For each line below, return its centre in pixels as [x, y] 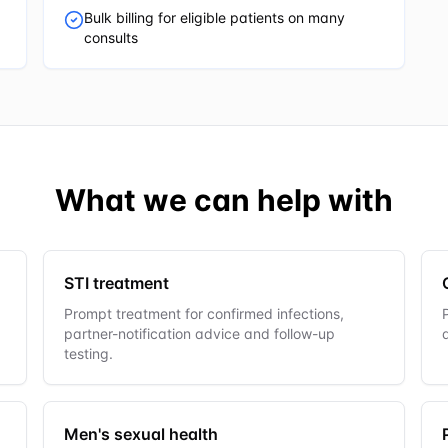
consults [110, 37]
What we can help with [224, 200]
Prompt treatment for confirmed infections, [203, 313]
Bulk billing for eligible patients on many [214, 17]
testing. [88, 353]
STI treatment [116, 283]
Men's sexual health [140, 434]
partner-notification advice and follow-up [199, 333]
